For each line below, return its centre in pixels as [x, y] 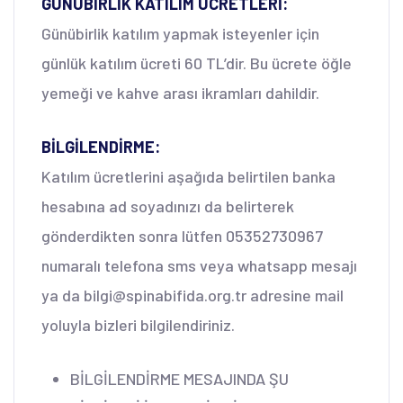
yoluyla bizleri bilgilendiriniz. [138, 324]
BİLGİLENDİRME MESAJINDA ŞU [179, 378]
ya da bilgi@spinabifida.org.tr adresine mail [193, 295]
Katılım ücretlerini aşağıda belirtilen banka [188, 176]
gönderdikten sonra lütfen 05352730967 [182, 235]
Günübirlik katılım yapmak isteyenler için [180, 33]
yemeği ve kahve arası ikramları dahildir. [180, 92]
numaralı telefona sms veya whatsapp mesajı [199, 265]
